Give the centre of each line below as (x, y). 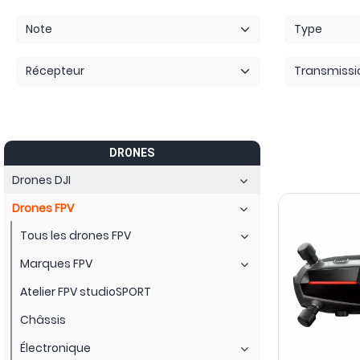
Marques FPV (56, 263)
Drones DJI (41, 180)
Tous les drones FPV (76, 235)
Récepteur (55, 71)
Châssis (43, 319)
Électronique (55, 348)
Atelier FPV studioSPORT (86, 291)
